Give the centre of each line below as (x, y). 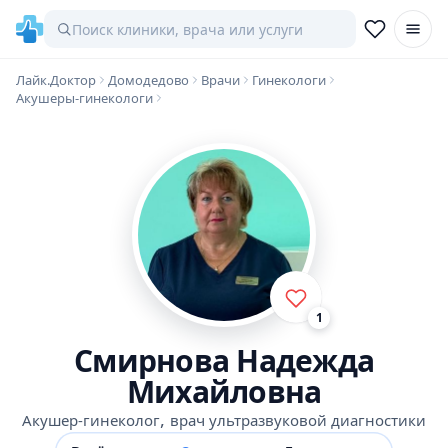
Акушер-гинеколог (91, 420)
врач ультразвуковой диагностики (298, 420)
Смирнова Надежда (224, 360)
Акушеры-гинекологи (84, 98)
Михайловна (224, 391)
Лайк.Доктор (56, 80)
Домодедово (148, 80)
